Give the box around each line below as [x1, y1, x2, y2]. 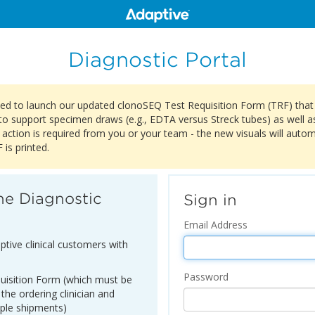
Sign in [184, 191, 237, 209]
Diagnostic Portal [68, 48, 247, 72]
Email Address [184, 218, 247, 231]
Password [184, 270, 229, 283]
